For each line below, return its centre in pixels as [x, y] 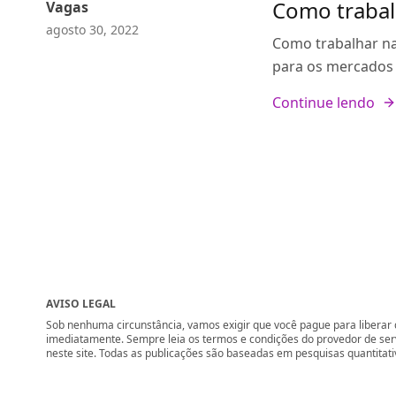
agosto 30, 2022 [92, 30]
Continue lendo [324, 103]
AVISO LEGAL [81, 304]
